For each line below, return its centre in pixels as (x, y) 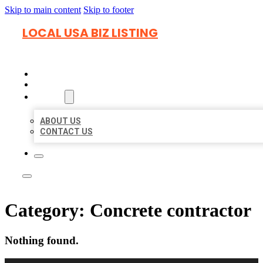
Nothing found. (42, 240)
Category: (47, 210)
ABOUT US (60, 121)
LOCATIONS (60, 85)
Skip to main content (43, 10)
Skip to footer (109, 10)
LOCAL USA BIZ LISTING (90, 33)
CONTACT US (66, 131)
